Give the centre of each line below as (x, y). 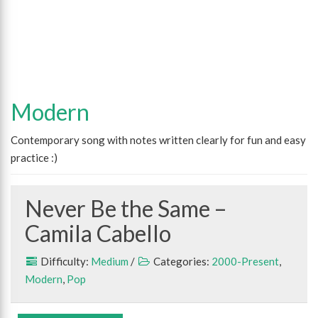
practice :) (34, 158)
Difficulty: (65, 261)
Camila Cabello (98, 233)
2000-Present (245, 261)
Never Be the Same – (126, 208)
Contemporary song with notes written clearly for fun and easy (158, 140)
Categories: (181, 261)
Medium (110, 261)
